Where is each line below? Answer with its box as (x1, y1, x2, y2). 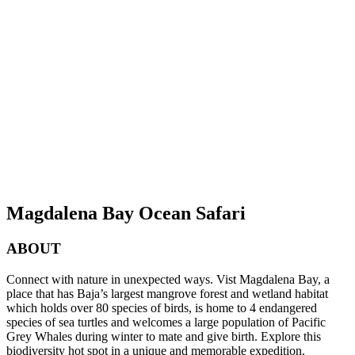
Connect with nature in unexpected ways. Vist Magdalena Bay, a (6, 272, 330, 286)
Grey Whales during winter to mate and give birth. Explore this (6, 329, 321, 343)
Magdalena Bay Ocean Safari (6, 202, 246, 223)
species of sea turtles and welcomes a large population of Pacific (6, 315, 326, 329)
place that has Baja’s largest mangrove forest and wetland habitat (6, 286, 328, 300)
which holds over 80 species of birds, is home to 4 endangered (6, 300, 317, 315)
